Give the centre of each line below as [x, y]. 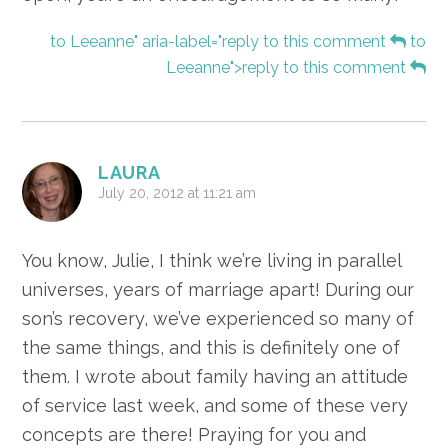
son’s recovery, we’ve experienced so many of [218, 319]
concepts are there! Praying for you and [194, 435]
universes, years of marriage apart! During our [218, 290]
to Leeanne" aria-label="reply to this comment [219, 42]
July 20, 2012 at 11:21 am [177, 193]
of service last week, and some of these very [215, 406]
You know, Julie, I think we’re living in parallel [212, 261]
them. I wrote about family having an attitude [215, 377]
